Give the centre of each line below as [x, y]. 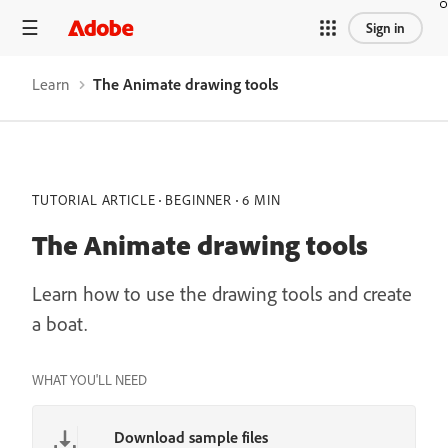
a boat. [59, 323]
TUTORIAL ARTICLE [94, 200]
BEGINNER [199, 200]
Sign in [385, 27]
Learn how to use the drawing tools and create [222, 293]
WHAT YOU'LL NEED [89, 380]
